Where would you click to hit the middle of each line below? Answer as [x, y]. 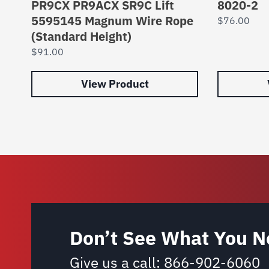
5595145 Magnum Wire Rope [112, 21]
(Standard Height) [81, 37]
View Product [115, 84]
